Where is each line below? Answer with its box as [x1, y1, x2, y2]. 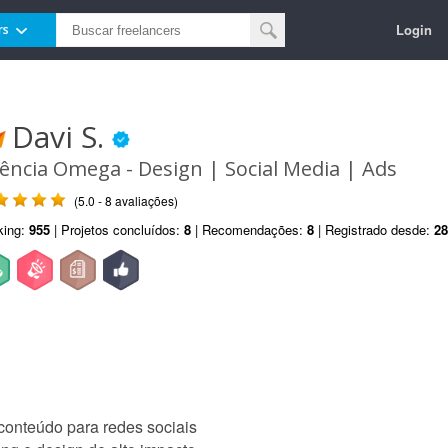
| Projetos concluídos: [50, 220, 184, 239]
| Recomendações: [191, 220, 307, 239]
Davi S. [12, 116, 112, 157]
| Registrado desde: [314, 220, 434, 239]
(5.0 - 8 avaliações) [74, 192, 178, 209]
